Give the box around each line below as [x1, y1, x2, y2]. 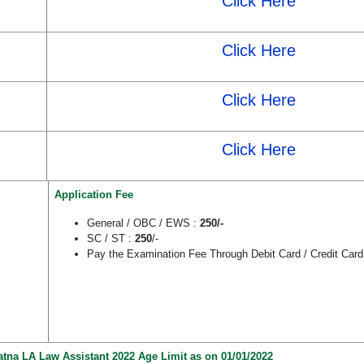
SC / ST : [87, 232, 135, 245]
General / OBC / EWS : [87, 217, 200, 230]
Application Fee [54, 188, 133, 201]
